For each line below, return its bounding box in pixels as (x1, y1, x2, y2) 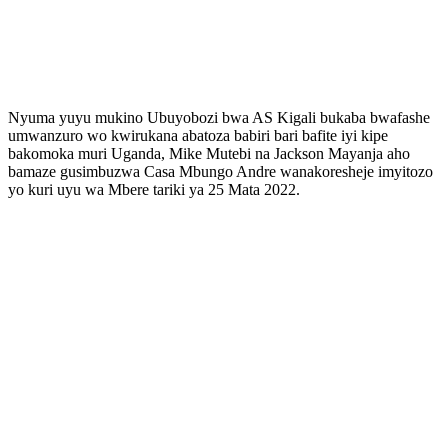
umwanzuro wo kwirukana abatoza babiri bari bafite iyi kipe (8, 126, 388, 144)
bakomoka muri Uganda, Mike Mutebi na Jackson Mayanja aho (8, 144, 410, 162)
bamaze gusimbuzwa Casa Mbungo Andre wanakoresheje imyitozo (8, 162, 433, 180)
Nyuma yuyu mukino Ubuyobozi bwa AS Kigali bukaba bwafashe (8, 108, 430, 126)
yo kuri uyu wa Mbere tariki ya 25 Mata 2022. (8, 180, 300, 198)
